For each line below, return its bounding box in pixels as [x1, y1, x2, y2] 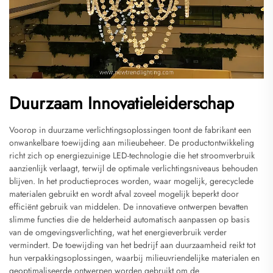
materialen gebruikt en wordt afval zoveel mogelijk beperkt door [9, 187, 239, 200]
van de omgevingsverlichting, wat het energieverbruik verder [9, 225, 227, 238]
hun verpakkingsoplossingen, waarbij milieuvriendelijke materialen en [9, 251, 260, 264]
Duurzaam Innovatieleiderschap [9, 90, 234, 116]
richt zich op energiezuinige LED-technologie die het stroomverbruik [9, 149, 255, 161]
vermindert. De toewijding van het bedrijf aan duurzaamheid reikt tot [9, 238, 255, 251]
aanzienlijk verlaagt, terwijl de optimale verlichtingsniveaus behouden [9, 161, 258, 174]
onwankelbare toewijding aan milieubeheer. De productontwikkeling [9, 136, 254, 149]
